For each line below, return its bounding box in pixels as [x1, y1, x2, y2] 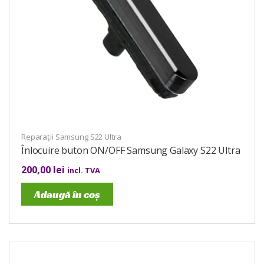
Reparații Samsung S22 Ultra [21, 131, 121, 143]
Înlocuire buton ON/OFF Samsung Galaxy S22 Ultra [21, 144, 240, 157]
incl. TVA [67, 165, 100, 176]
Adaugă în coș [34, 187, 100, 202]
